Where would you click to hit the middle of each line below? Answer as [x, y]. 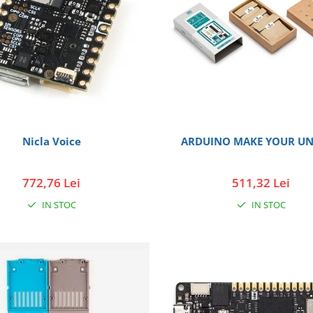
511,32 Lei [261, 182]
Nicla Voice [51, 141]
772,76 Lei [52, 182]
